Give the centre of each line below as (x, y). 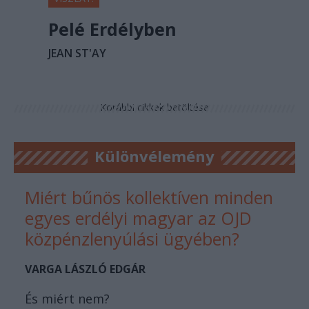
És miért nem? (67, 299)
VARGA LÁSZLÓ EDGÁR (85, 269)
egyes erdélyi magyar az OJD (138, 218)
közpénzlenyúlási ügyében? (132, 239)
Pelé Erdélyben (112, 29)
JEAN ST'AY (77, 53)
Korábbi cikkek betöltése (154, 108)
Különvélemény (154, 156)
